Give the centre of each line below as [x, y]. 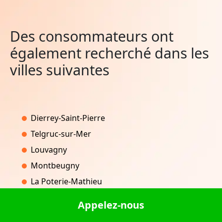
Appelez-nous [111, 205]
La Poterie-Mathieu [66, 181]
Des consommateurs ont [92, 36]
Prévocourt [52, 205]
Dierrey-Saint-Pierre [68, 118]
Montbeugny [55, 165]
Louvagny [49, 149]
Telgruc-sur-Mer [61, 134]
